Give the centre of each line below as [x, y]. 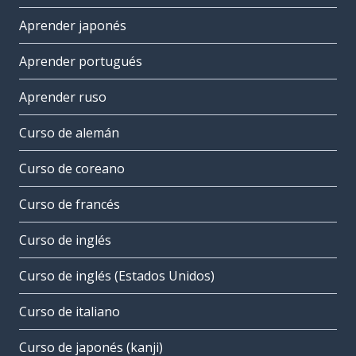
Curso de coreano [72, 169]
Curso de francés [70, 205]
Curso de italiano [70, 312]
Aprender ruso [63, 97]
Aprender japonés [73, 26]
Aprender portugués [81, 62]
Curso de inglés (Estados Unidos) [117, 276]
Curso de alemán [69, 133]
